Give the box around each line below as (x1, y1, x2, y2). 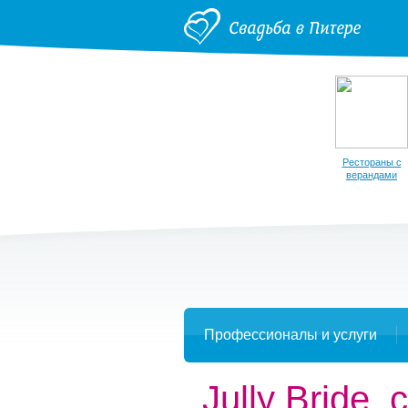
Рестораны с (342, 157, 402, 168)
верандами (346, 169, 397, 180)
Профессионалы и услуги (203, 327, 377, 342)
